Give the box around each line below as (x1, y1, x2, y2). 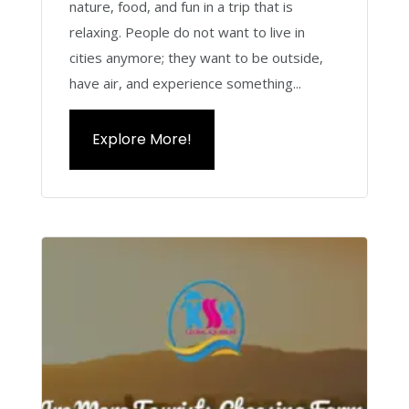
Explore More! (91, 129, 192, 150)
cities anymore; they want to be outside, (68, 48, 323, 67)
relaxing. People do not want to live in (68, 23, 305, 41)
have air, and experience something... (68, 74, 301, 92)
